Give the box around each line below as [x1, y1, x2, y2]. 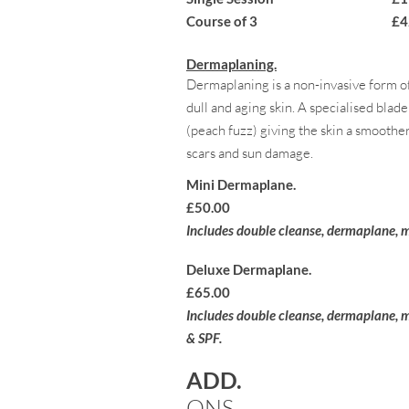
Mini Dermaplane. [186, 176, 296, 193]
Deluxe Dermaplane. [186, 261, 311, 278]
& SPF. [186, 330, 222, 346]
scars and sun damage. [186, 144, 313, 162]
